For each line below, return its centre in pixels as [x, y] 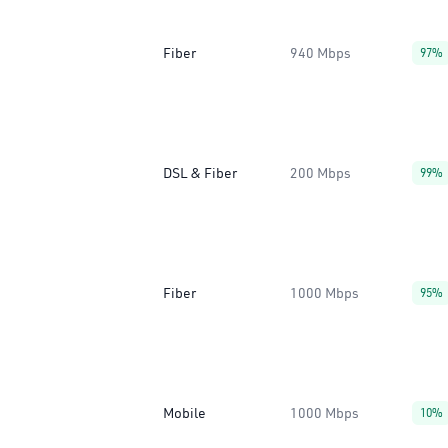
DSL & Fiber [200, 173]
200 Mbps [320, 173]
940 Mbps [320, 53]
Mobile [184, 413]
